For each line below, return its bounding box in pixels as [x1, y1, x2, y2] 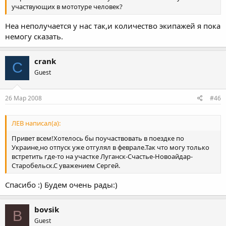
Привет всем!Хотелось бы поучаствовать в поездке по [12, 134, 184, 143]
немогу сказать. [5, 31, 63, 41]
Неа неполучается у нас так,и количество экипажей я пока [5, 20, 220, 31]
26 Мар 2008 [5, 94, 42, 102]
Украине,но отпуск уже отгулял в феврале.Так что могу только [12, 143, 209, 152]
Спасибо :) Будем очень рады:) [5, 179, 118, 190]
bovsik [34, 204, 59, 214]
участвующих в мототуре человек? [12, 2, 123, 12]
